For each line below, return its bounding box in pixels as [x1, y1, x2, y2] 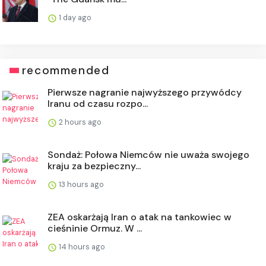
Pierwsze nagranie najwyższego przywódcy [47, 86, 242, 99]
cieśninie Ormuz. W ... [47, 222, 142, 235]
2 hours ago [57, 117, 102, 128]
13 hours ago [57, 179, 104, 190]
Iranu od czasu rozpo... [47, 97, 148, 110]
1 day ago [57, 12, 91, 23]
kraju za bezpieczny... [47, 160, 141, 173]
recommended [21, 63, 110, 78]
